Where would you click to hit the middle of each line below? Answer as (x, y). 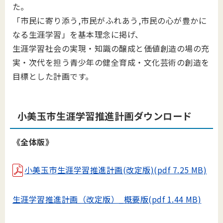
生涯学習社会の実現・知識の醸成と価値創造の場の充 (111, 48)
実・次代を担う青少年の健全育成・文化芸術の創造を (111, 62)
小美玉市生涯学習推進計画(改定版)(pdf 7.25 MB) (116, 170)
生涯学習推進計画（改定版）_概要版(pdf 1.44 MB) (107, 199)
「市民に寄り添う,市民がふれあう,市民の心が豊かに (110, 20)
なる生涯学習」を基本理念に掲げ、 (78, 34)
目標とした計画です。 (53, 76)
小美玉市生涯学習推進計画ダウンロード (105, 116)
